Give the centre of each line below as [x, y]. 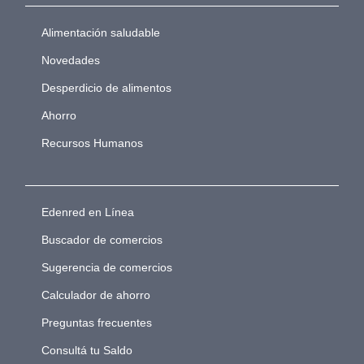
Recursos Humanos [92, 143]
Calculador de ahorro [95, 295]
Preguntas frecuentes [96, 323]
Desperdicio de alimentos [106, 88]
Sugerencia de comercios [106, 268]
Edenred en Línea [87, 212]
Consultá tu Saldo [87, 351]
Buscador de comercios [102, 240]
